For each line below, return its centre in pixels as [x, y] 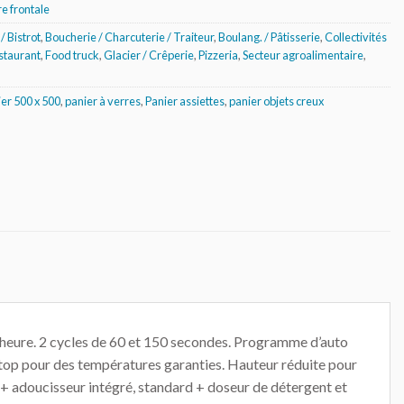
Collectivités [356, 37]
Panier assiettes [185, 101]
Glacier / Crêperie [149, 55]
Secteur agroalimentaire [303, 55]
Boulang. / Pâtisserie [269, 37]
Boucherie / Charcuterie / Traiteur [129, 37]
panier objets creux [276, 101]
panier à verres [103, 101]
